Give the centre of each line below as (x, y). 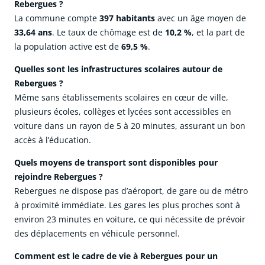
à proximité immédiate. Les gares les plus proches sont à (127, 205)
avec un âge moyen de (201, 18)
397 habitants (127, 18)
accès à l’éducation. (53, 140)
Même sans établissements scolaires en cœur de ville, (121, 98)
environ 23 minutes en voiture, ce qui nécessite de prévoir (130, 219)
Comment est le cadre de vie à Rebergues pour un (116, 256)
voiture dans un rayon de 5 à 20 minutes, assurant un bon (130, 126)
